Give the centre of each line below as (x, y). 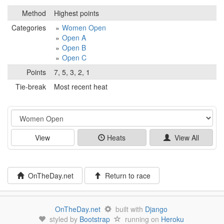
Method (34, 13)
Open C (74, 57)
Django (156, 209)
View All (185, 137)
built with (128, 209)
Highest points (76, 13)
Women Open (84, 27)
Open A (74, 37)
